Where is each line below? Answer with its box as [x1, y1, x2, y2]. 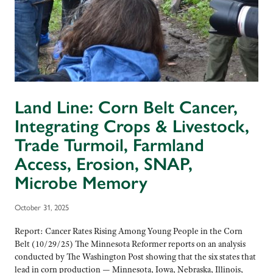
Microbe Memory [15, 172, 147, 194]
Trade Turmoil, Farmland [15, 134, 204, 157]
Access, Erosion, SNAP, [15, 153, 193, 175]
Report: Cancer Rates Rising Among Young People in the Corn [15, 225, 243, 236]
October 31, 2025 [15, 202, 69, 212]
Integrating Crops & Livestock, [15, 115, 249, 138]
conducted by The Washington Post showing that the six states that [15, 250, 256, 262]
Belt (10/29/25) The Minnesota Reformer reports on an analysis [15, 238, 246, 249]
